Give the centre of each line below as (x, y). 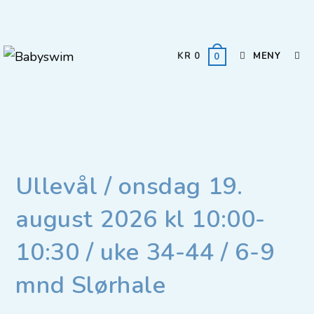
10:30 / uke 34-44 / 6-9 (145, 252)
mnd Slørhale (91, 285)
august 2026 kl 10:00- (141, 219)
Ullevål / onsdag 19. (129, 186)
